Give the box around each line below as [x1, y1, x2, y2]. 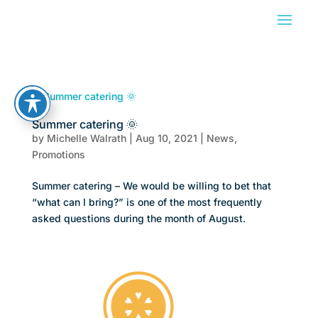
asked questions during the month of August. [31, 212, 246, 224]
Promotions [31, 148, 85, 160]
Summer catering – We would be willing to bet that [31, 180, 271, 192]
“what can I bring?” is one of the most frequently [31, 196, 262, 208]
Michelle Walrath [46, 132, 126, 144]
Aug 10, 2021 [135, 132, 197, 144]
